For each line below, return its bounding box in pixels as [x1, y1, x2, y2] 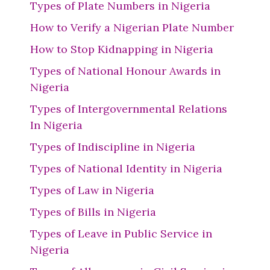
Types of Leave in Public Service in [30, 227, 212, 240]
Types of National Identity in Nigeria [30, 162, 222, 175]
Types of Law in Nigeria [30, 183, 154, 197]
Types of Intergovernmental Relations [30, 102, 227, 116]
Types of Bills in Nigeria [30, 205, 156, 219]
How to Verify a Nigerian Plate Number [30, 20, 234, 34]
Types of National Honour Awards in [30, 64, 221, 78]
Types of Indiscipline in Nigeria [30, 140, 195, 154]
